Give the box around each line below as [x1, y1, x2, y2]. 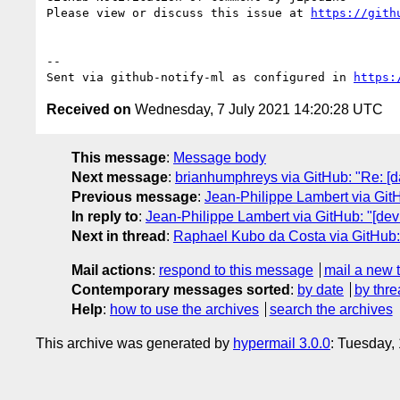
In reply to [71, 208, 138, 224]
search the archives [269, 301, 393, 317]
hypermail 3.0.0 [233, 335, 330, 351]
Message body [173, 149, 266, 165]
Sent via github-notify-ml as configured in [46, 70, 354, 84]
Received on [46, 101, 131, 117]
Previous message [71, 188, 197, 204]
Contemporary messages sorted [71, 281, 290, 297]
